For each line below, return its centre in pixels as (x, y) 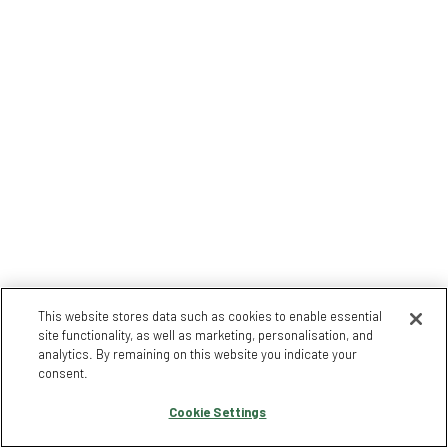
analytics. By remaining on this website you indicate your (198, 354)
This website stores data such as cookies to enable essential (210, 316)
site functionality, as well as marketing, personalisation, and (206, 335)
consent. (63, 373)
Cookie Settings (217, 412)
